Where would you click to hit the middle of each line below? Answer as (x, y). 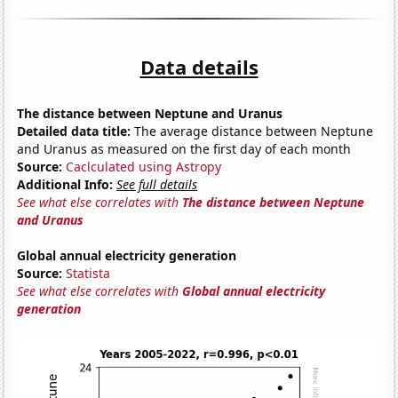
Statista (88, 273)
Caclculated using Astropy (144, 166)
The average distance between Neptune (252, 131)
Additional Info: (65, 184)
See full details (157, 184)
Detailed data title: (74, 131)
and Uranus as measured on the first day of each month (184, 148)
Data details (199, 66)
